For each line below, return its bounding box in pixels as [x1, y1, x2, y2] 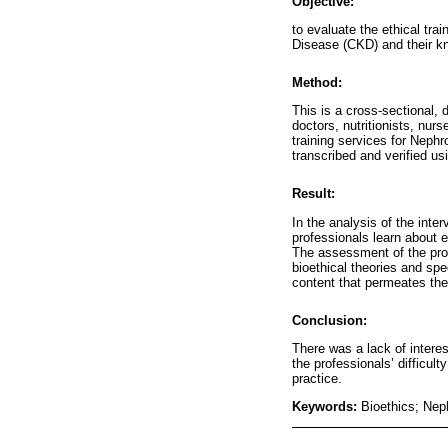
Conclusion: [292, 312, 367, 328]
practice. [292, 371, 342, 387]
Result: [292, 186, 335, 202]
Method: [292, 75, 342, 91]
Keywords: [292, 398, 361, 414]
